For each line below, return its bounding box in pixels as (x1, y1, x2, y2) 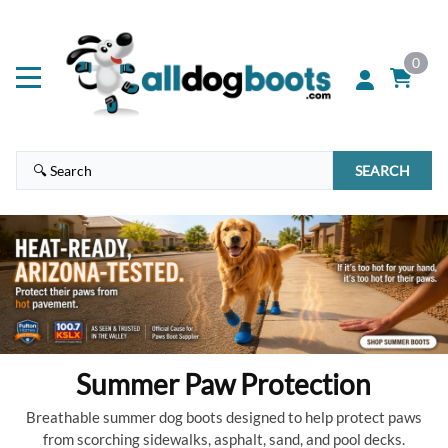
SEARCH (355, 162, 410, 180)
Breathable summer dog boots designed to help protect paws (25, 408, 422, 427)
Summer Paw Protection (76, 367, 372, 402)
